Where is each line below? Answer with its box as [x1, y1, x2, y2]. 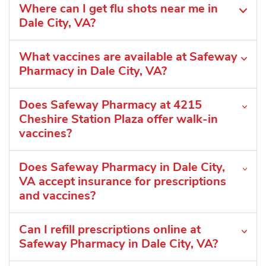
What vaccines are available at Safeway [19, 49, 237, 65]
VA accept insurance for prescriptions [19, 173, 226, 190]
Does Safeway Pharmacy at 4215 [19, 97, 202, 113]
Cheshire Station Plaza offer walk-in [19, 111, 218, 128]
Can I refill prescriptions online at [19, 221, 201, 238]
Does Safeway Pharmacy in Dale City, [19, 159, 225, 176]
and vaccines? [19, 188, 96, 204]
